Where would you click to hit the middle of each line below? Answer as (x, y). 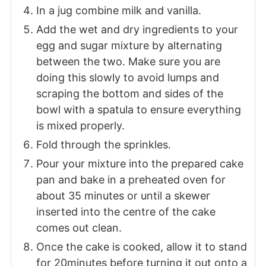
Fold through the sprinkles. (103, 145)
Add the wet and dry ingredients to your (137, 29)
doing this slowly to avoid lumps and (127, 77)
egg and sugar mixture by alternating (129, 45)
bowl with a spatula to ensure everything (138, 110)
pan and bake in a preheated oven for (131, 180)
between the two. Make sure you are (128, 61)
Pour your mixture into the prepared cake (140, 164)
